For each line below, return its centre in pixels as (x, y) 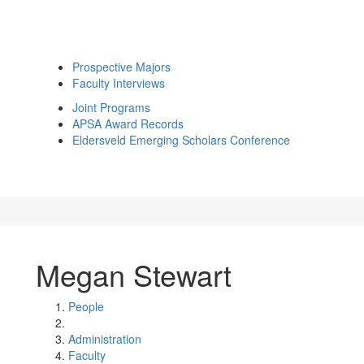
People (86, 306)
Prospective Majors (121, 67)
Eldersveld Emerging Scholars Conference (181, 140)
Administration (105, 339)
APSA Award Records (128, 123)
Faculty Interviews (119, 83)
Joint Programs (111, 107)
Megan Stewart (134, 274)
